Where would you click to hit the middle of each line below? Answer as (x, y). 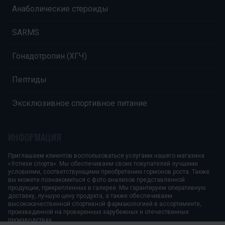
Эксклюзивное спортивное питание (80, 103)
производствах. (31, 220)
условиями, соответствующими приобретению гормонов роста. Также (109, 172)
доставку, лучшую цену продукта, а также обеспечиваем (90, 196)
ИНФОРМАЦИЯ (35, 137)
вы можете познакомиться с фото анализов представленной (96, 180)
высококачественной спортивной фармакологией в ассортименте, (105, 204)
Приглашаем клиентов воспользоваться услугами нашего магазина (106, 156)
